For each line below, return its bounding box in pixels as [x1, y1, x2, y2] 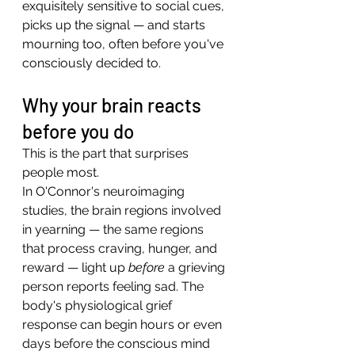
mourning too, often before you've [22, 36, 227, 52]
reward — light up [22, 260, 128, 275]
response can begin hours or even [22, 317, 225, 332]
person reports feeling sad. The [22, 279, 207, 294]
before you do [22, 120, 134, 143]
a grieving [165, 260, 228, 275]
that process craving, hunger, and [22, 241, 220, 256]
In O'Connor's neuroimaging [22, 184, 188, 199]
